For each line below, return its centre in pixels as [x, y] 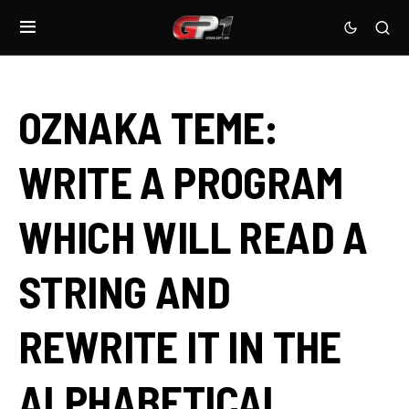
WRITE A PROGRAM [180, 182]
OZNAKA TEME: [148, 127]
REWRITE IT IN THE [180, 346]
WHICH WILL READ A [193, 236]
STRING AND [124, 291]
